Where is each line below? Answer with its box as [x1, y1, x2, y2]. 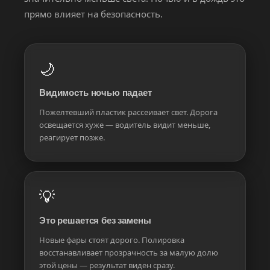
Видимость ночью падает [39, 87, 152, 98]
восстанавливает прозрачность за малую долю [39, 246, 218, 258]
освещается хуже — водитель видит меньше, [39, 119, 210, 130]
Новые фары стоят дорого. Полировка [39, 234, 184, 245]
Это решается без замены [39, 215, 151, 225]
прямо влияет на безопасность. [24, 8, 163, 20]
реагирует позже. [39, 131, 105, 143]
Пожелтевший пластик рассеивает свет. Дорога [39, 106, 218, 118]
